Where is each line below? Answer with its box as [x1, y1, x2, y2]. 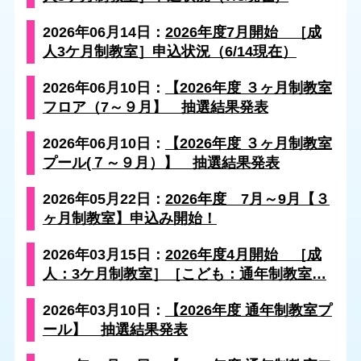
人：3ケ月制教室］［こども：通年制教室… [42, 265, 326, 282]
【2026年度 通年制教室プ [164, 301, 332, 318]
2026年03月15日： [42, 246, 165, 263]
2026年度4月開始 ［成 [164, 246, 322, 263]
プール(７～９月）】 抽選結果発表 [42, 154, 280, 171]
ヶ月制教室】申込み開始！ [42, 210, 217, 226]
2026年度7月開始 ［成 [164, 23, 322, 40]
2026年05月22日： [42, 190, 165, 207]
